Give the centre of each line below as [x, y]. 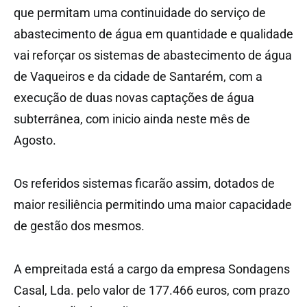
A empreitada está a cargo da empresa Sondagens [152, 269]
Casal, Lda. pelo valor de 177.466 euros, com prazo [152, 291]
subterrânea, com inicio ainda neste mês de [132, 119]
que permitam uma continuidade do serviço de [140, 13]
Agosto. [35, 140]
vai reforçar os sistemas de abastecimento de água [153, 56]
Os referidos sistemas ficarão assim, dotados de [144, 184]
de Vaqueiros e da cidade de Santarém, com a [138, 77]
